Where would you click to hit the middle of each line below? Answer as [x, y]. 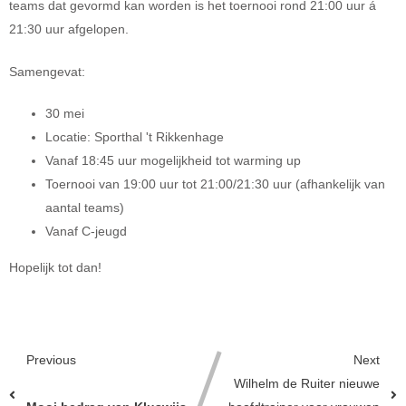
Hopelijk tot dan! [55, 268]
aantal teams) [85, 208]
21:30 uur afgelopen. [69, 30]
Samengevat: [47, 72]
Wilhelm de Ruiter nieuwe [307, 383]
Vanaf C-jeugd [86, 232]
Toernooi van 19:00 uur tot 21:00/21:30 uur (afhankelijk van [215, 185]
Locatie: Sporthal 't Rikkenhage [135, 138]
